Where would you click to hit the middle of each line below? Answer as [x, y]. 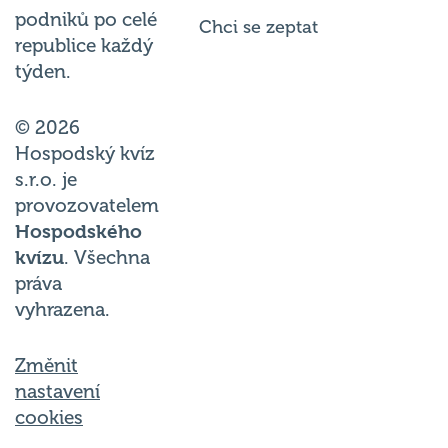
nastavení [57, 392]
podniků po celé [86, 20]
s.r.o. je [46, 180]
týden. [43, 72]
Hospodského [78, 232]
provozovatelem [87, 206]
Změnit [46, 366]
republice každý [84, 46]
